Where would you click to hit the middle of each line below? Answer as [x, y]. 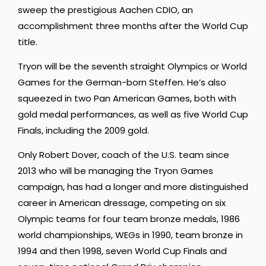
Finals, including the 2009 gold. [83, 130]
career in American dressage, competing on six [122, 203]
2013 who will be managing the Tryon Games [115, 171]
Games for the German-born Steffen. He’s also [122, 82]
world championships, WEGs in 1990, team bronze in [130, 235]
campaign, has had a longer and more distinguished [133, 187]
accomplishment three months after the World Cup [133, 26]
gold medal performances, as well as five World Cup [133, 114]
